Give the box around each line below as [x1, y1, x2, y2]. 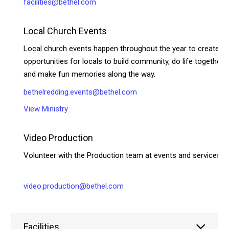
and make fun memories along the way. [24, 69, 156, 79]
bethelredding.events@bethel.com [24, 87, 138, 97]
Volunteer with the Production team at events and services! [24, 150, 223, 160]
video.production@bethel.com [24, 181, 124, 191]
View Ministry [24, 104, 68, 113]
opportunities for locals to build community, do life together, [24, 56, 225, 66]
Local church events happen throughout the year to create [24, 43, 220, 53]
